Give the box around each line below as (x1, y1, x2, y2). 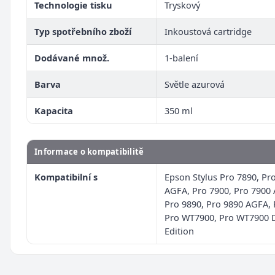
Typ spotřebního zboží (34, 25, 131, 37)
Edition (165, 224, 194, 237)
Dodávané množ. (34, 51, 109, 64)
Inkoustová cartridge (165, 25, 252, 37)
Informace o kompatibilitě (34, 145, 144, 157)
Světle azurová (165, 77, 225, 90)
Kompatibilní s (34, 170, 98, 183)
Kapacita (34, 104, 73, 117)
